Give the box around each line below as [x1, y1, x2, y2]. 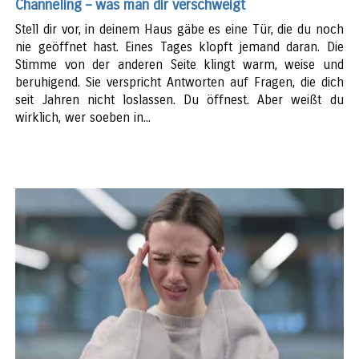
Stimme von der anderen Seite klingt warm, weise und [15, 57, 344, 73]
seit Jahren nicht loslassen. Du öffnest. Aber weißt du [15, 92, 344, 108]
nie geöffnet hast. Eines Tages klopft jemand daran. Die [15, 39, 344, 55]
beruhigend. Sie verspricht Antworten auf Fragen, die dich [15, 75, 344, 91]
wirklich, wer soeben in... [15, 110, 151, 126]
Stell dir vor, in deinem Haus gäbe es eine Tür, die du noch [15, 22, 344, 38]
